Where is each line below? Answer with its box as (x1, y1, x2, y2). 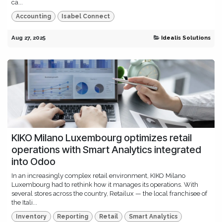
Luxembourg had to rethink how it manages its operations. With (11, 180, 198, 188)
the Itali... (11, 198, 37, 206)
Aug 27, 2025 (11, 34, 46, 41)
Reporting (57, 213, 89, 221)
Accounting (15, 12, 51, 20)
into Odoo (11, 155, 55, 167)
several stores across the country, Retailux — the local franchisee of (11, 189, 207, 197)
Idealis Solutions (161, 34, 211, 41)
